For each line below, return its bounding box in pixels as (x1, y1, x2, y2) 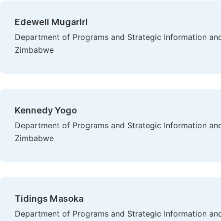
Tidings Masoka (15, 193, 83, 204)
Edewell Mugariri (15, 17, 88, 27)
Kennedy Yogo (15, 105, 77, 115)
